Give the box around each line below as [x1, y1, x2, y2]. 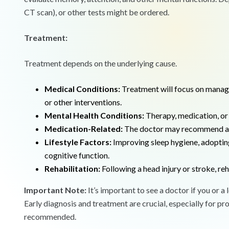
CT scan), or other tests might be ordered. [24, 7, 169, 17]
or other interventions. [44, 97, 122, 107]
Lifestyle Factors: [44, 137, 111, 147]
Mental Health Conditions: [44, 110, 144, 121]
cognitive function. [44, 150, 109, 161]
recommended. [24, 212, 76, 222]
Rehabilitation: [44, 164, 100, 174]
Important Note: [24, 185, 86, 195]
